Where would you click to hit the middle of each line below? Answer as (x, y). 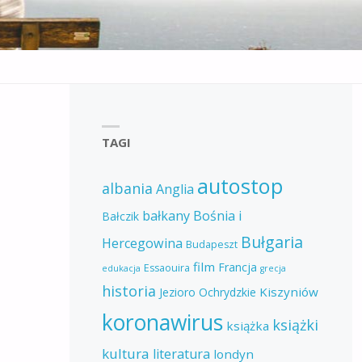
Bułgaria (271, 242)
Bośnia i (217, 215)
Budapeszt (211, 244)
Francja (237, 267)
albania (127, 188)
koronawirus (162, 322)
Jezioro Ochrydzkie (207, 292)
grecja (273, 268)
